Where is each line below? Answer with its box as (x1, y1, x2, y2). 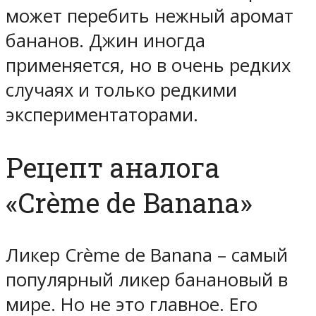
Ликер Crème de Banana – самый (6, 242, 288, 267)
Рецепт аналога (6, 150, 220, 185)
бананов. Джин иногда (6, 28, 205, 54)
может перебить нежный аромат (6, 4, 293, 29)
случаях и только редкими (6, 78, 237, 103)
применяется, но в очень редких (6, 53, 291, 78)
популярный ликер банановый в (6, 267, 288, 292)
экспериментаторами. (6, 102, 198, 128)
